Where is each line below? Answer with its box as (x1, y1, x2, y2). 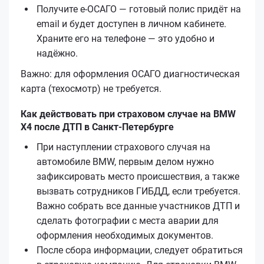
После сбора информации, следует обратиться (37, 244, 243, 256)
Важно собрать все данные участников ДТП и (37, 200, 240, 212)
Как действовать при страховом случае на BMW (21, 108, 236, 120)
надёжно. (37, 47, 78, 59)
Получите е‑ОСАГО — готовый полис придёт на (37, 3, 241, 15)
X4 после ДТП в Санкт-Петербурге (21, 121, 174, 133)
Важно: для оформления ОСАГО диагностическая (21, 68, 240, 80)
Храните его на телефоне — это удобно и (37, 32, 214, 44)
